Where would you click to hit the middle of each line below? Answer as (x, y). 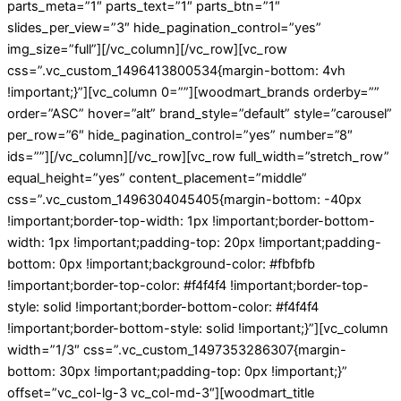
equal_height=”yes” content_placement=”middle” (157, 179)
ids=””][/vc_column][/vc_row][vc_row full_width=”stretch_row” (198, 157)
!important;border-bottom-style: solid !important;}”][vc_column (198, 329)
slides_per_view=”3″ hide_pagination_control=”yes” (164, 28)
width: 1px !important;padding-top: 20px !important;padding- (194, 243)
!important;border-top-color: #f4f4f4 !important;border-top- (188, 286)
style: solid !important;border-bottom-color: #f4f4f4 (163, 307)
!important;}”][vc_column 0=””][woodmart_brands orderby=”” (193, 93)
